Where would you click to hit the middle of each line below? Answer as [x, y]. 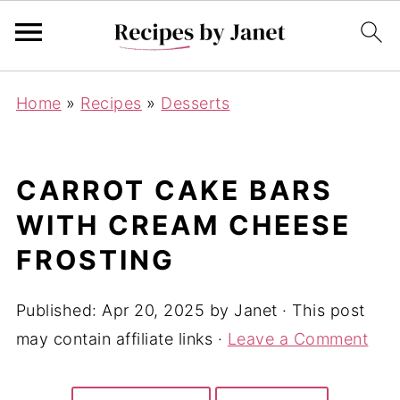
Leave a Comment [298, 339]
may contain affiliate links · [121, 339]
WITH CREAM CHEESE [183, 225]
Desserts [196, 103]
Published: [59, 310]
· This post [321, 310]
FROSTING [95, 260]
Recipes [111, 103]
